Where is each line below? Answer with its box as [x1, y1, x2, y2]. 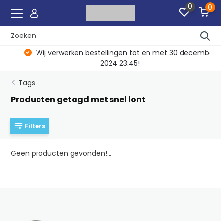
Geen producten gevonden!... [11, 148, 112, 158]
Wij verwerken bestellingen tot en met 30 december [24, 48, 207, 58]
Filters [25, 121, 46, 131]
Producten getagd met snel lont [11, 94, 146, 105]
